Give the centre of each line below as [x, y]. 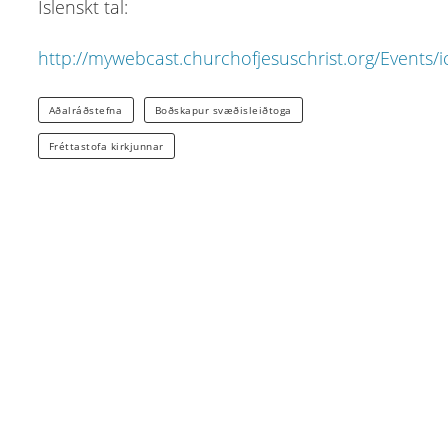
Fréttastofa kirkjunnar [106, 145]
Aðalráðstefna [85, 109]
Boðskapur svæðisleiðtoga [223, 109]
